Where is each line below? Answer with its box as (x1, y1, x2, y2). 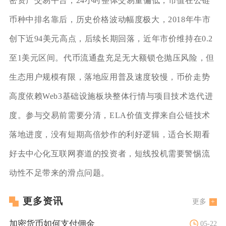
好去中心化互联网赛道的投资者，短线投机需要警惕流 (9, 149, 210, 158)
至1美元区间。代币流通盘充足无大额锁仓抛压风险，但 (9, 53, 214, 62)
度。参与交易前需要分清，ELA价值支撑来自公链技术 (9, 110, 210, 120)
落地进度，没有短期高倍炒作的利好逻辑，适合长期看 (9, 130, 210, 139)
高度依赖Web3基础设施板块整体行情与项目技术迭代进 (9, 91, 213, 100)
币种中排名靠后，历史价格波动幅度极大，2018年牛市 (9, 15, 211, 24)
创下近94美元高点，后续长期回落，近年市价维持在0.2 (9, 34, 213, 43)
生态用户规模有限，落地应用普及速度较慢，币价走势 (9, 72, 210, 81)
